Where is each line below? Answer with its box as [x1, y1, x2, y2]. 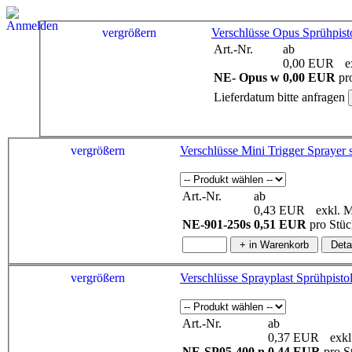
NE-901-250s [182, 218, 251, 232]
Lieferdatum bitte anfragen [214, 90, 345, 104]
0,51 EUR [254, 218, 306, 232]
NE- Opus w [214, 71, 280, 85]
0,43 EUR [254, 203, 305, 218]
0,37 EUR [268, 330, 319, 344]
